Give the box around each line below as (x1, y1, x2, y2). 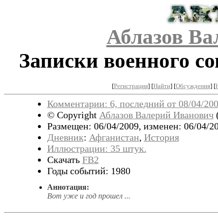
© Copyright (47, 109, 99, 120)
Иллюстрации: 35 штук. (47, 143, 146, 154)
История (144, 131, 179, 143)
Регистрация (113, 82, 148, 90)
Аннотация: (47, 182, 89, 191)
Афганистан (89, 131, 139, 143)
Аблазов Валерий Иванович (99, 109, 214, 120)
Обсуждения (175, 82, 210, 90)
